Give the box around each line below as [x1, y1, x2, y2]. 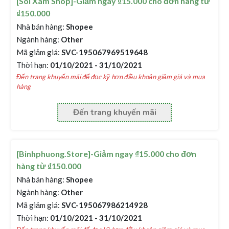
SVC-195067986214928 [60, 200, 148, 210]
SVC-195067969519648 [60, 48, 148, 57]
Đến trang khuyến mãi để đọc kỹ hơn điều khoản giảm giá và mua [16, 73, 205, 81]
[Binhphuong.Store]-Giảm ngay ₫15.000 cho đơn [16, 149, 197, 158]
